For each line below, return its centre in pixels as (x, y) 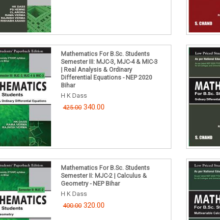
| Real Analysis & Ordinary (97, 70)
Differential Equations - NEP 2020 (107, 78)
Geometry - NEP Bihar (91, 183)
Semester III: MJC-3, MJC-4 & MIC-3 (110, 62)
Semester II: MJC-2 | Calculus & (104, 175)
